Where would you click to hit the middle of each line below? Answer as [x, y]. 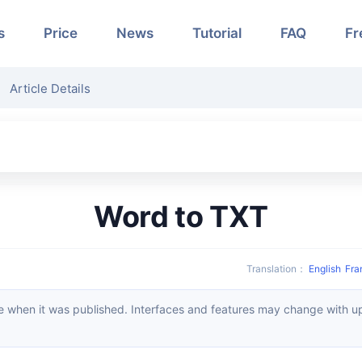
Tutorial [217, 33]
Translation [274, 268]
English [325, 268]
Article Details [50, 88]
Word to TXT [195, 216]
